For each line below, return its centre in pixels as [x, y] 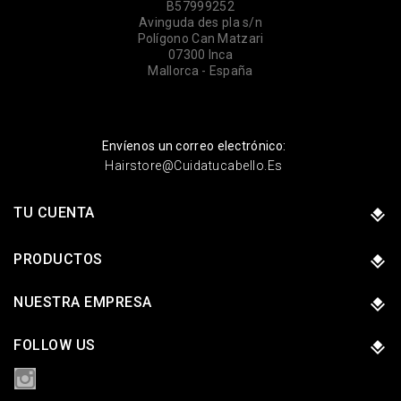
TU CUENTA [54, 212]
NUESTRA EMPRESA [83, 302]
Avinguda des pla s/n [200, 22]
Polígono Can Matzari [200, 38]
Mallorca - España [200, 70]
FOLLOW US [55, 345]
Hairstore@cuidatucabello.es [194, 165]
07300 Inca [200, 54]
